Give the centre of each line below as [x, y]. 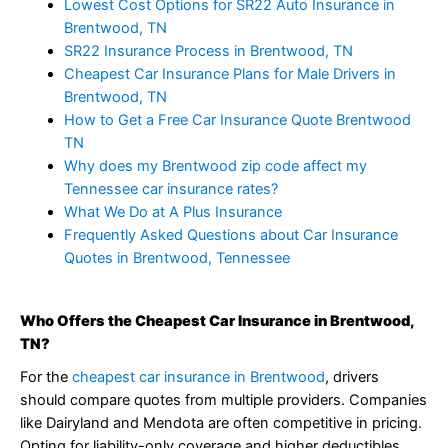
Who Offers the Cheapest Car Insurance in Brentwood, [217, 321]
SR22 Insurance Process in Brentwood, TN [208, 51]
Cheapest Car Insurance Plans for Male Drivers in [229, 74]
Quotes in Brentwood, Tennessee [176, 258]
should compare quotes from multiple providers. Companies [223, 400]
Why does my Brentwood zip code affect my [215, 166]
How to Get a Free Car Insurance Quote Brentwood [237, 120]
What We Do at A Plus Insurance [172, 212]
